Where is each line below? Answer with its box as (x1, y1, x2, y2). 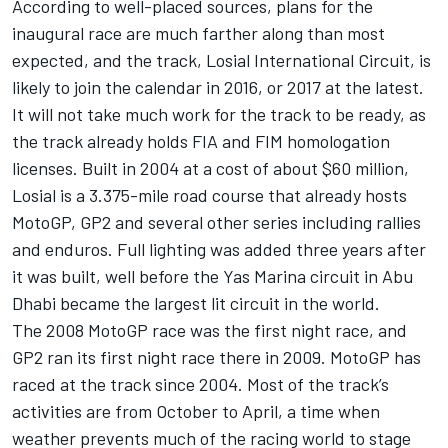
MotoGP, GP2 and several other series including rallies (12, 211, 421, 234)
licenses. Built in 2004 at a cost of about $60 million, (12, 157, 409, 180)
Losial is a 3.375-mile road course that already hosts (12, 184, 407, 207)
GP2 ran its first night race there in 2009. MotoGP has (12, 346, 421, 369)
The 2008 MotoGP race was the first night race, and (12, 319, 407, 342)
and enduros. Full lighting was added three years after (12, 238, 426, 261)
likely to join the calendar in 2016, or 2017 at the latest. (12, 76, 424, 99)
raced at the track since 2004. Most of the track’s (12, 373, 389, 396)
